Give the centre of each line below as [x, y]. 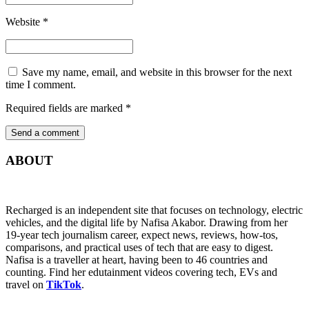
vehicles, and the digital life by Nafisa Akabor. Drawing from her [147, 223]
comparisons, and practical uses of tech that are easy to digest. [139, 248]
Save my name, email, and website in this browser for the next [157, 72]
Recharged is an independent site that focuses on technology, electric [154, 210]
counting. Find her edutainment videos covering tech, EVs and [141, 272]
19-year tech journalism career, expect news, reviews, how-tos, [142, 235]
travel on [26, 285]
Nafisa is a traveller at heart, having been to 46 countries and [137, 260]
